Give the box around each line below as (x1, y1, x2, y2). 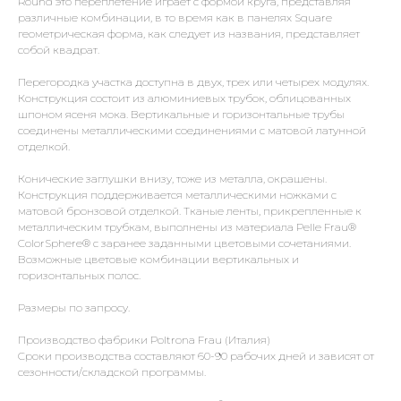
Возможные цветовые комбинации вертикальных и (18, 252, 299, 266)
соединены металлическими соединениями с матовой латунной (18, 124, 366, 137)
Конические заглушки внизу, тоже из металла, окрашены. (18, 172, 327, 185)
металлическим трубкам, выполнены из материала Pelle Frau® (18, 220, 356, 234)
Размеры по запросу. (18, 301, 130, 314)
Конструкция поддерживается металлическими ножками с (18, 188, 337, 201)
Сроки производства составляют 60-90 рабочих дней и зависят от (18, 349, 374, 363)
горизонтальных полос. (18, 269, 141, 282)
